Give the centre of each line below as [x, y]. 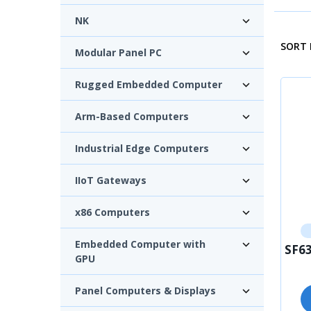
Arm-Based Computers [132, 116]
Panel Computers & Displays [145, 290]
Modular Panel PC [118, 52]
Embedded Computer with [140, 244]
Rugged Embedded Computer [149, 84]
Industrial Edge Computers [142, 148]
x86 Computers [112, 212]
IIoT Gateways [111, 180]
